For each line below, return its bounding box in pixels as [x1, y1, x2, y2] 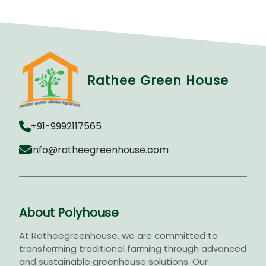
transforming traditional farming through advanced [19, 242, 246, 255]
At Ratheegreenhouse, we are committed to [19, 229, 218, 242]
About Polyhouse [19, 204, 119, 221]
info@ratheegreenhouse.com [31, 143, 169, 157]
